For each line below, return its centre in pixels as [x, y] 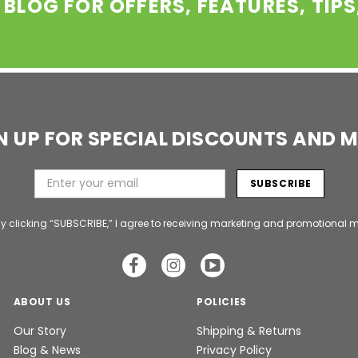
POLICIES [222, 301]
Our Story [40, 330]
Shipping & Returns [249, 330]
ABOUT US [42, 301]
